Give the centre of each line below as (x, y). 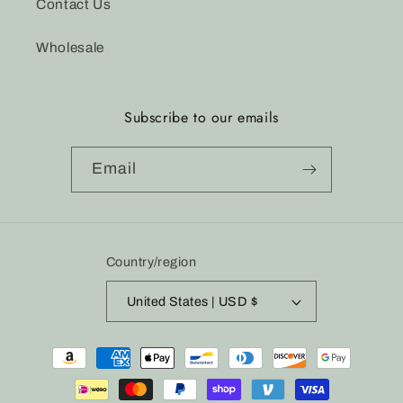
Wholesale (70, 47)
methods (64, 373)
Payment (65, 348)
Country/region (151, 262)
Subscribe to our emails (201, 117)
